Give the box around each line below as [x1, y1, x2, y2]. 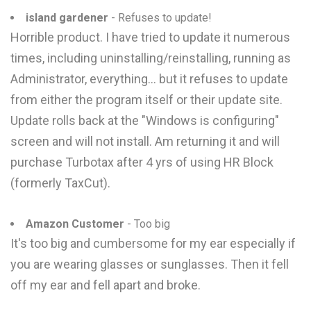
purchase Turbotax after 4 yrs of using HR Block [10, 155, 274, 169]
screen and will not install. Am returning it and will [10, 134, 280, 149]
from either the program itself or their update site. [10, 92, 283, 107]
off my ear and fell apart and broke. [10, 278, 201, 292]
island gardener [26, 11, 108, 24]
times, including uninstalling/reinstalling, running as [10, 51, 291, 65]
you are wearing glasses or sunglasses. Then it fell [10, 257, 289, 271]
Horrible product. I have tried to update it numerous [10, 30, 290, 44]
